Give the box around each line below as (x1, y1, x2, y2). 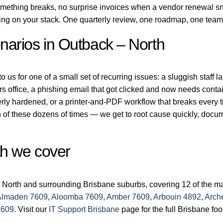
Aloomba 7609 (51, 192, 104, 201)
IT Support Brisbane (49, 205, 120, 214)
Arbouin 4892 (153, 192, 202, 201)
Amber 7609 (107, 192, 150, 201)
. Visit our (14, 205, 49, 214)
